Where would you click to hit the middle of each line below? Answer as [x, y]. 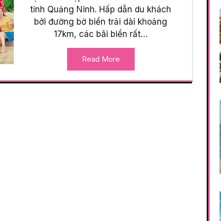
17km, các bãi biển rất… [101, 34]
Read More [101, 59]
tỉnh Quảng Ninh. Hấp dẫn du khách [101, 10]
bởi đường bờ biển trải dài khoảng [101, 22]
